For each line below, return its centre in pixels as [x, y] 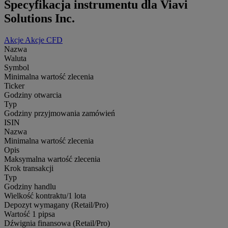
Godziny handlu [30, 186]
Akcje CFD [44, 40]
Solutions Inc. [39, 18]
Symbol [17, 67]
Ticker [14, 85]
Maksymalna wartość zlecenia [52, 159]
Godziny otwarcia [33, 95]
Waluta [15, 58]
